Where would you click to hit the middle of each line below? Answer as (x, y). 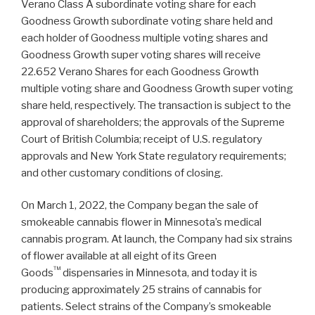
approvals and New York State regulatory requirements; (154, 156)
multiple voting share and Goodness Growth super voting (157, 88)
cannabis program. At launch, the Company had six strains (157, 239)
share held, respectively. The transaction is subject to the (156, 105)
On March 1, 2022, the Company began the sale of (140, 206)
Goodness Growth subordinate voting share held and (147, 21)
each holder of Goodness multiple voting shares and (144, 38)
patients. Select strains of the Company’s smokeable (146, 307)
